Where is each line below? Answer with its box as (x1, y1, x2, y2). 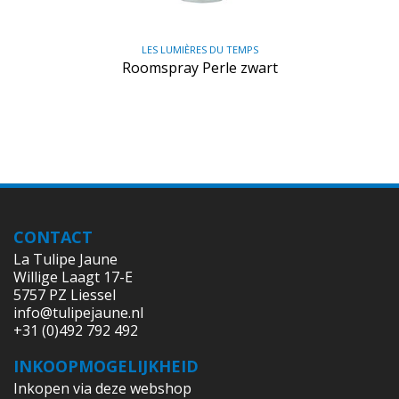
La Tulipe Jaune (13, 248, 118, 269)
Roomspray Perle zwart (121, 57, 278, 77)
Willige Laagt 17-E (13, 266, 133, 287)
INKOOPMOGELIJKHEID (13, 354, 199, 377)
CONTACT (13, 225, 93, 248)
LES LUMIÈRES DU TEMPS (141, 42, 258, 56)
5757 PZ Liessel (13, 284, 116, 305)
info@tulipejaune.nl (13, 302, 143, 322)
